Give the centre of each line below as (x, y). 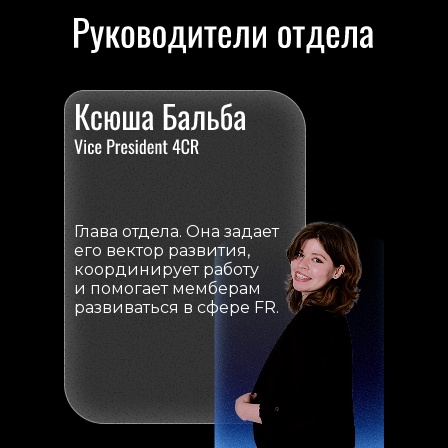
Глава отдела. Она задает (176, 231)
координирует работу (166, 269)
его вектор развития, (162, 250)
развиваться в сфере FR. (176, 307)
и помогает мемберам (167, 288)
